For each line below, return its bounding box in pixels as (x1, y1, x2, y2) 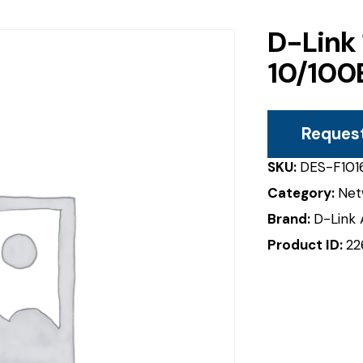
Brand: (267, 209, 314, 228)
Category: (267, 183, 338, 202)
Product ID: (267, 235, 346, 254)
